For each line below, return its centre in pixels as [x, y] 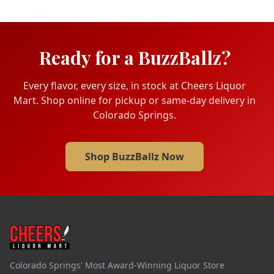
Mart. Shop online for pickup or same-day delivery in [135, 101]
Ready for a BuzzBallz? [135, 58]
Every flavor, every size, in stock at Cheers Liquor [135, 86]
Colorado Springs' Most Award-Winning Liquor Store [117, 265]
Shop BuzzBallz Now [135, 157]
